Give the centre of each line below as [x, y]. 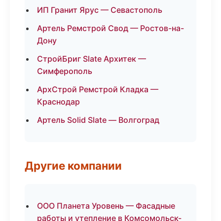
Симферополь [65, 71]
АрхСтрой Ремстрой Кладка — [98, 89]
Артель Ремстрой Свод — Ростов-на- [110, 28]
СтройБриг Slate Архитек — [92, 59]
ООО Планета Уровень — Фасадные [106, 206]
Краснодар [58, 102]
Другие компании [73, 166]
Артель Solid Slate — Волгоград [98, 120]
